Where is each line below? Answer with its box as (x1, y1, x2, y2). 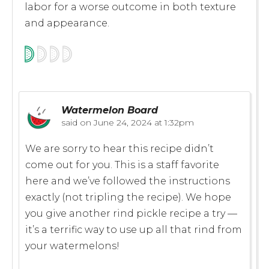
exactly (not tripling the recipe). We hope (25, 191, 231, 203)
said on (61, 116, 91, 128)
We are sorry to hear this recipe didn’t (25, 142, 214, 154)
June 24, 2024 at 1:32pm (91, 116, 194, 128)
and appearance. (25, 17, 109, 29)
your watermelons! (25, 240, 119, 252)
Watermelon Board (61, 104, 158, 116)
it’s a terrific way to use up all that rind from (25, 223, 242, 235)
